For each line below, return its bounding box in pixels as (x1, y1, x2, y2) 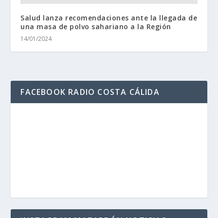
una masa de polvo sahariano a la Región (20, 22, 171, 32)
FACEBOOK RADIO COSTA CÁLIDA (20, 87, 160, 98)
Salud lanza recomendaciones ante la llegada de (20, 13, 198, 23)
